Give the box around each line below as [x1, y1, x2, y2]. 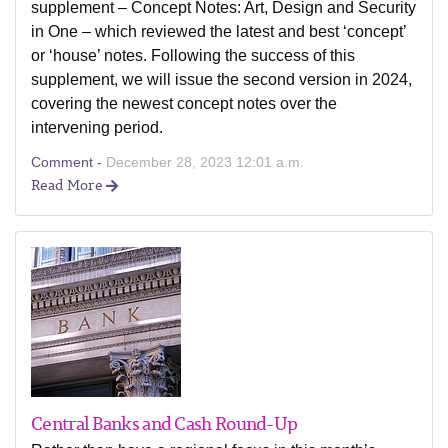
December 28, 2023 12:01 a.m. [106, 154, 304, 170]
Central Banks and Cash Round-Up [31, 409, 298, 437]
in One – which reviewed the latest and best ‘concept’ [31, 23, 406, 40]
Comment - [31, 154, 106, 170]
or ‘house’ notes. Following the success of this [31, 47, 355, 64]
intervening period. [31, 119, 163, 136]
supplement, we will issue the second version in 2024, [31, 71, 412, 88]
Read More [31, 174, 106, 195]
